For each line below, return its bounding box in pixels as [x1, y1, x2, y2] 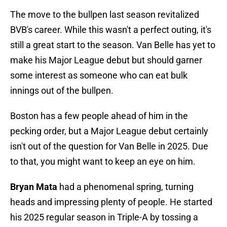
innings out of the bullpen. [10, 85, 113, 96]
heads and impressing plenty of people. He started [10, 197, 212, 208]
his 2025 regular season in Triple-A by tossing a [10, 212, 198, 223]
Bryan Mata [10, 181, 57, 193]
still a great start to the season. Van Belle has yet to [10, 40, 215, 51]
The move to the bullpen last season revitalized [10, 9, 199, 20]
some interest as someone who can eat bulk [10, 70, 187, 81]
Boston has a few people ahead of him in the [10, 110, 188, 122]
